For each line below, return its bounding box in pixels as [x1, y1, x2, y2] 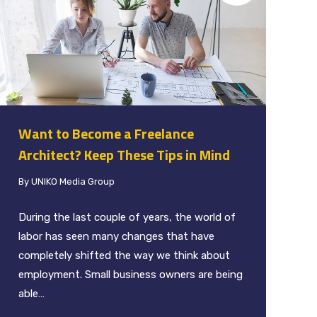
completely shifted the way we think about [18, 248, 230, 262]
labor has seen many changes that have [18, 229, 214, 243]
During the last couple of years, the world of [18, 210, 236, 224]
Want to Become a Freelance [18, 122, 194, 144]
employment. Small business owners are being [18, 267, 243, 281]
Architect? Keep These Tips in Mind [18, 143, 233, 166]
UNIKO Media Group [31, 175, 115, 187]
